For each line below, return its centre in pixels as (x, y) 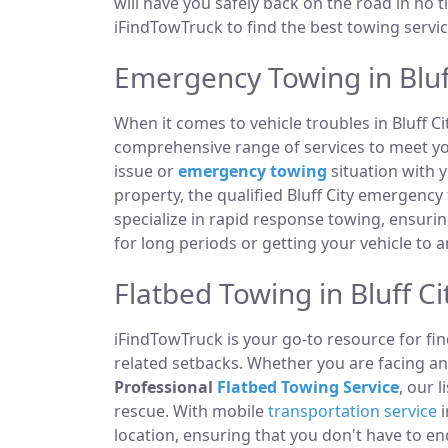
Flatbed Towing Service (308, 387)
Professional (165, 387)
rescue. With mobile (191, 411)
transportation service (352, 411)
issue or (146, 171)
